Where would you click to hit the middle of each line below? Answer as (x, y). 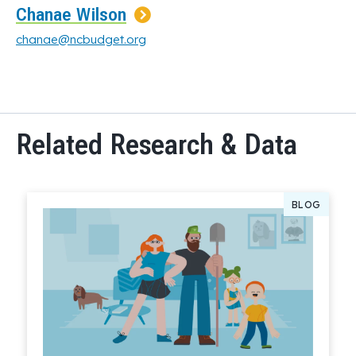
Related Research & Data (157, 145)
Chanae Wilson (71, 14)
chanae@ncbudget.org (81, 39)
